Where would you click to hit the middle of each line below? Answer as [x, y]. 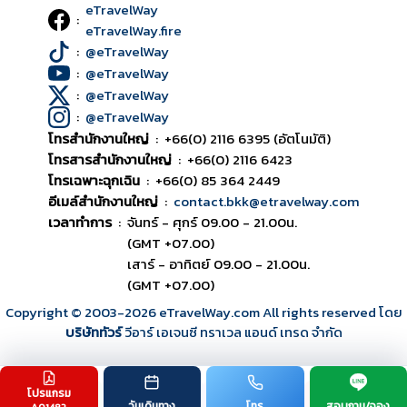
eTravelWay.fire [133, 30]
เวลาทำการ [79, 222]
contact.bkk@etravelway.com [266, 201]
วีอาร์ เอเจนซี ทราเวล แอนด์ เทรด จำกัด [233, 332]
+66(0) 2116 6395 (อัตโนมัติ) [247, 138]
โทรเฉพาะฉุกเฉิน [94, 180]
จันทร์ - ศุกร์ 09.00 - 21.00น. [212, 222]
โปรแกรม [49, 394]
